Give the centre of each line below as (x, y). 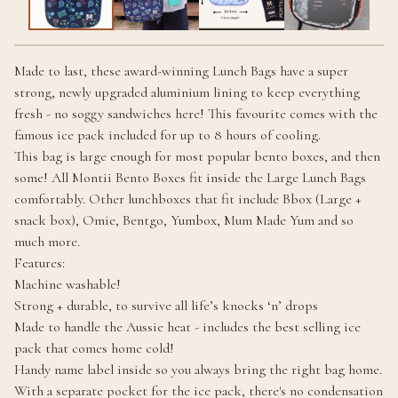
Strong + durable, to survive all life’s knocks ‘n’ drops (166, 306)
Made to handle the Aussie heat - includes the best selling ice (187, 327)
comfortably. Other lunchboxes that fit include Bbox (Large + (188, 199)
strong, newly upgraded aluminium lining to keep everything (187, 93)
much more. (47, 242)
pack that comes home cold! (94, 349)
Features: (40, 263)
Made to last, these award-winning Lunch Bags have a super (181, 72)
